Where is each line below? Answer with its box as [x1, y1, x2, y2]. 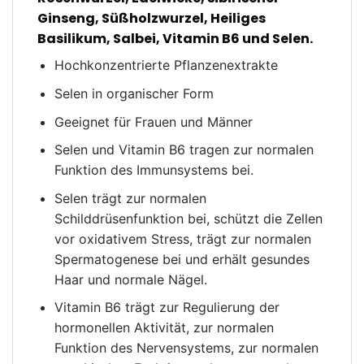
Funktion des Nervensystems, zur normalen [54, 340, 318, 357]
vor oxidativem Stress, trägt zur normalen [54, 230, 311, 247]
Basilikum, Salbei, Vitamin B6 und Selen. [37, 29, 313, 49]
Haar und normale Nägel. [54, 271, 207, 288]
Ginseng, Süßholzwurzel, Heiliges [37, 9, 266, 28]
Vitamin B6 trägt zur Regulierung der [54, 299, 279, 316]
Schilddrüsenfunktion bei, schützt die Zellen [54, 210, 323, 227]
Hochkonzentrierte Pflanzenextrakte [54, 57, 278, 74]
